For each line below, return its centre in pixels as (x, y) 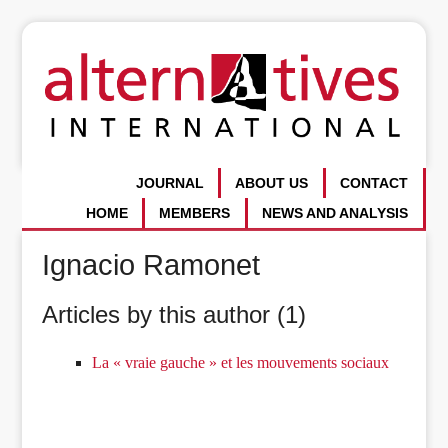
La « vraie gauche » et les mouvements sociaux (241, 362)
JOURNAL (169, 183)
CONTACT (374, 183)
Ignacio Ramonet (151, 264)
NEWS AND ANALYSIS (335, 213)
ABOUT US (272, 183)
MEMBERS (195, 213)
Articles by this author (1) (174, 314)
